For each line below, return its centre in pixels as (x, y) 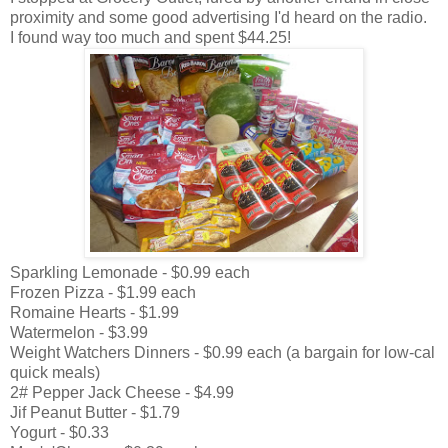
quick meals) (55, 372)
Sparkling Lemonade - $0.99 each (130, 272)
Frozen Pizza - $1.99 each (103, 292)
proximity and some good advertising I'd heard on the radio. (220, 17)
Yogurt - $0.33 (59, 432)
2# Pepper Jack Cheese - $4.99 (122, 392)
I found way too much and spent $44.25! (150, 37)
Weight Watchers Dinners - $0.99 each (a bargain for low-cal (222, 352)
